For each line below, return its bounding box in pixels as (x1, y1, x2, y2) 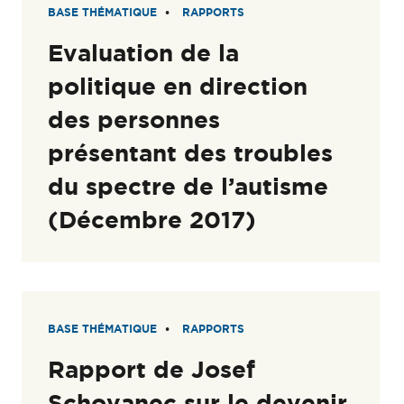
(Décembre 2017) (48, 206, 257, 233)
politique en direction (48, 72, 308, 99)
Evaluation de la (48, 39, 240, 66)
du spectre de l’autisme (48, 172, 329, 199)
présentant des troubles (48, 139, 334, 166)
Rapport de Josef (48, 356, 256, 383)
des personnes (48, 106, 221, 133)
